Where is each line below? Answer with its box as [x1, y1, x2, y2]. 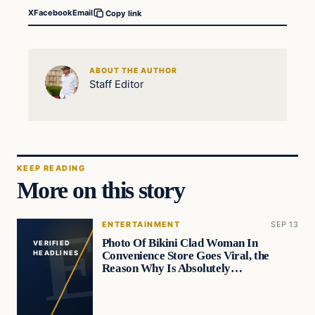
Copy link [105, 8, 142, 18]
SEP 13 [271, 219, 298, 230]
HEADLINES [32, 249, 79, 257]
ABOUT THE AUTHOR [89, 65, 178, 75]
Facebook [34, 8, 72, 18]
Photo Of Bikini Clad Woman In [101, 236, 258, 250]
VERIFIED [32, 239, 71, 247]
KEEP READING [17, 163, 85, 174]
